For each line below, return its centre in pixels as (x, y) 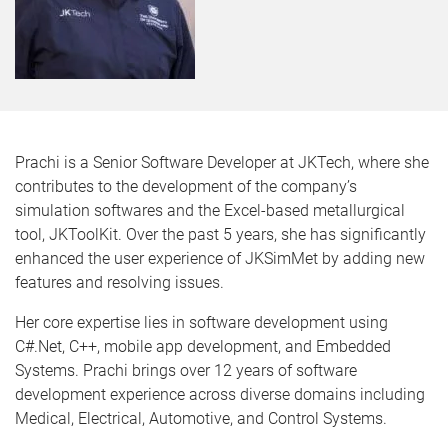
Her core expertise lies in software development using (201, 322)
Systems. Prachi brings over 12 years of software (186, 370)
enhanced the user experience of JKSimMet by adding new (220, 258)
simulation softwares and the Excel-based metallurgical (210, 210)
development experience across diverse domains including (220, 394)
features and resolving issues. (119, 282)
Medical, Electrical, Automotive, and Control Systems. (201, 418)
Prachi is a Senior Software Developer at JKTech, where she (222, 162)
